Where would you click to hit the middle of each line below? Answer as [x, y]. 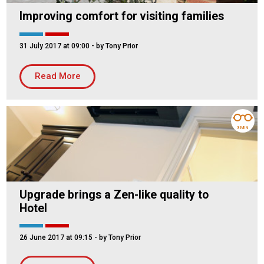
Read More [57, 76]
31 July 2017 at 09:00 [55, 46]
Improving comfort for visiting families [122, 16]
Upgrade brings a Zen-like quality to [114, 194]
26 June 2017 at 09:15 [56, 238]
